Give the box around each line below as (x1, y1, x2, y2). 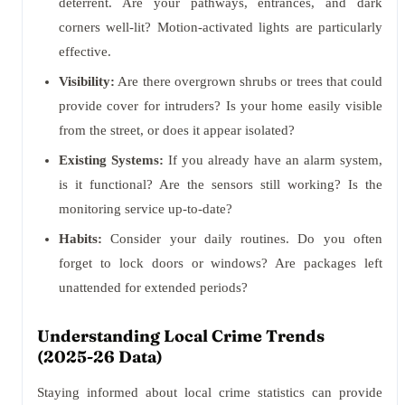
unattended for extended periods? (59, 280, 248, 295)
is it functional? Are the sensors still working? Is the (59, 177, 382, 192)
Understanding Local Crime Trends (37, 325, 325, 346)
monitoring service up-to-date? (59, 202, 232, 216)
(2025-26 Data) (37, 346, 163, 367)
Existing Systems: (59, 153, 164, 167)
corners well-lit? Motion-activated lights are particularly (59, 20, 382, 34)
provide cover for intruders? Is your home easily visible (59, 99, 382, 113)
